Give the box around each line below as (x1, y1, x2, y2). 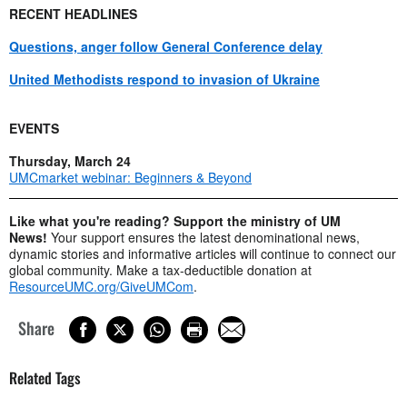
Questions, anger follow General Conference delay (9, 36, 323, 55)
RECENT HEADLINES (9, 4, 137, 23)
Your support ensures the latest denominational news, (51, 227, 360, 246)
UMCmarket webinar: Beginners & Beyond (9, 167, 252, 186)
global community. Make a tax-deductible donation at (9, 260, 312, 279)
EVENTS (9, 118, 59, 137)
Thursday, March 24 (9, 151, 131, 170)
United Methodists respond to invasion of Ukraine (9, 69, 320, 88)
